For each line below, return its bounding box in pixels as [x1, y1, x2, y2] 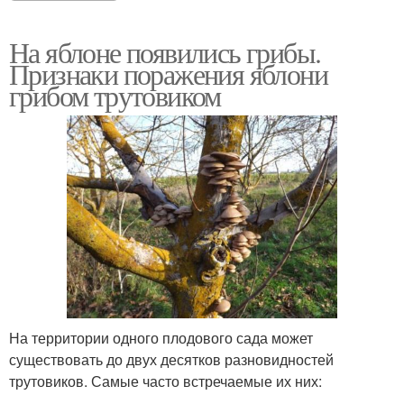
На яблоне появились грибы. [9, 32, 321, 71]
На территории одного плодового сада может [9, 326, 313, 348]
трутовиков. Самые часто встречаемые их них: [9, 370, 322, 391]
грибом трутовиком [9, 75, 221, 115]
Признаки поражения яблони [9, 53, 327, 93]
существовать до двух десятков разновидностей [9, 348, 334, 370]
